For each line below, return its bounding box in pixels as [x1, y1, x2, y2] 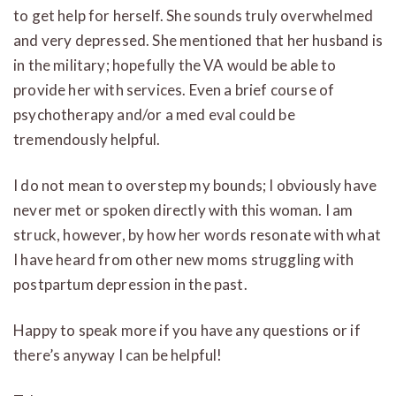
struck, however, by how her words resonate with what [13, 225, 381, 244]
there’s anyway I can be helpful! [13, 345, 223, 364]
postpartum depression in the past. [13, 274, 247, 293]
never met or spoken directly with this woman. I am [13, 200, 354, 219]
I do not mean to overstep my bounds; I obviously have [13, 175, 377, 194]
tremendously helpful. [13, 129, 161, 148]
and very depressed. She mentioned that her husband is [13, 30, 384, 49]
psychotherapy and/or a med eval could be [13, 104, 295, 124]
